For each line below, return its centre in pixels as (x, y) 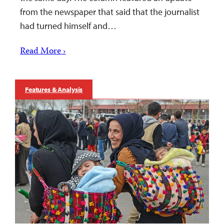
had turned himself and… (68, 25)
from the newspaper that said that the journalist (110, 11)
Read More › (43, 51)
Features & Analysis (54, 89)
